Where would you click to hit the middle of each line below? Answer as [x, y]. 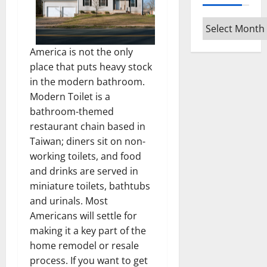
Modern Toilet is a [70, 96]
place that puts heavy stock [91, 66]
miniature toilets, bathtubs [90, 186]
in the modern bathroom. [87, 81]
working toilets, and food [86, 156]
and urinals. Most [69, 201]
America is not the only [81, 52]
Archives [222, 24]
